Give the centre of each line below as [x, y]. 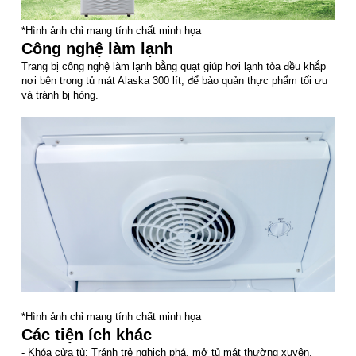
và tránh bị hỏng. [60, 95]
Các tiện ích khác [87, 334]
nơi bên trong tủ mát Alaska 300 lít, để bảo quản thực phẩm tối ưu [174, 80]
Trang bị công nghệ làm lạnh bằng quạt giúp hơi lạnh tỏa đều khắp [174, 66]
